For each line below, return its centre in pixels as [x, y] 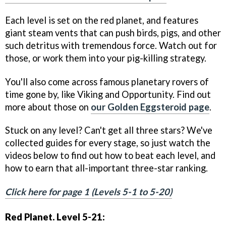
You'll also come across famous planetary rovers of [107, 81]
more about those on [48, 107]
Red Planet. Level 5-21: [55, 217]
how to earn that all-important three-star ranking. [106, 168]
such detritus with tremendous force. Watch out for [111, 45]
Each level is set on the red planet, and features [102, 20]
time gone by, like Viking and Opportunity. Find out [108, 94]
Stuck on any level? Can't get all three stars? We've [109, 130]
